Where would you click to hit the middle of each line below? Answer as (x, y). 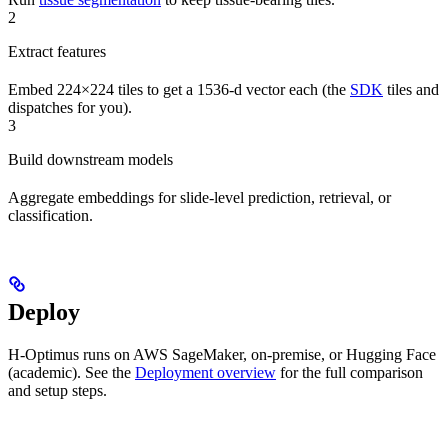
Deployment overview (205, 372)
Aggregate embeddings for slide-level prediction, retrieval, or (199, 197)
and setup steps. (57, 390)
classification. (50, 215)
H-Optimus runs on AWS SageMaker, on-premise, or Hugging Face (222, 354)
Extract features (57, 51)
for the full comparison (349, 372)
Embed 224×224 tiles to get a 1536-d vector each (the (179, 89)
